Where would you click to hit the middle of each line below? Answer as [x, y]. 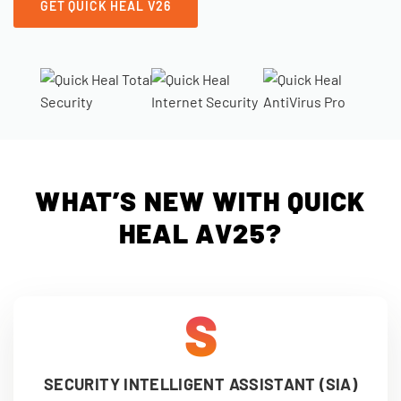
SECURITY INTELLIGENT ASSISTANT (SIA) [200, 384]
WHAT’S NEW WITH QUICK [200, 200]
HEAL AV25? [200, 233]
